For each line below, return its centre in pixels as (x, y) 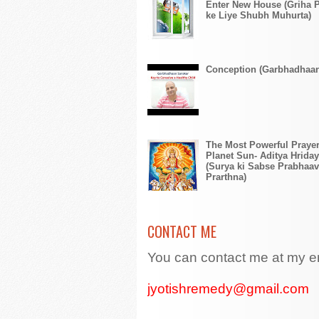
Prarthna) (226, 177)
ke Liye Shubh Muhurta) (259, 16)
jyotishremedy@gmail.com (228, 288)
